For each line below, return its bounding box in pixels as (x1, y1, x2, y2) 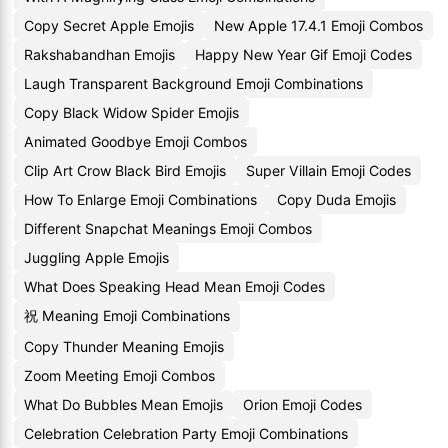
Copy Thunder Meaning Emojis (24, 338, 224, 355)
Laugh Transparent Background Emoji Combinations (24, 75, 363, 92)
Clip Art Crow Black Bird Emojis (24, 162, 226, 179)
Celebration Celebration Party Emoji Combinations (24, 425, 348, 442)
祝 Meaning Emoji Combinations (24, 307, 230, 324)
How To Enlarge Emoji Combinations (24, 191, 257, 208)
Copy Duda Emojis (277, 191, 396, 208)
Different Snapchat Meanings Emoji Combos (24, 220, 312, 237)
